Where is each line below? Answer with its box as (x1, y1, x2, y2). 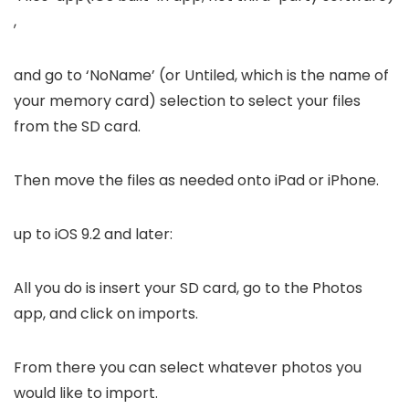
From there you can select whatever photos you (14, 356, 362, 378)
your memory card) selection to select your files (14, 89, 361, 111)
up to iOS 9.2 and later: (14, 223, 173, 245)
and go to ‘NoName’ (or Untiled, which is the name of (14, 64, 389, 86)
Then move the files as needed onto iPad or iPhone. (14, 169, 379, 191)
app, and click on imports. (14, 302, 198, 324)
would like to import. (14, 382, 158, 404)
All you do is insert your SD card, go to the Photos (14, 277, 362, 299)
